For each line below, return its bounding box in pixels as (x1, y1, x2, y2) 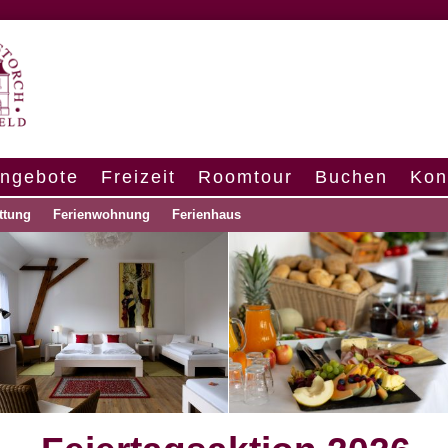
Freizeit (101, 167, 176, 187)
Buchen (315, 167, 388, 187)
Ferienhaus (172, 207, 242, 222)
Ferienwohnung (53, 207, 151, 222)
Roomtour (198, 167, 293, 187)
